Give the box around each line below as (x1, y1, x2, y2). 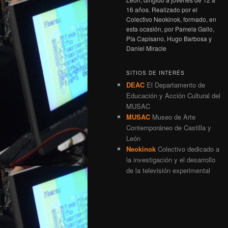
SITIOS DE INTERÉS (126, 69, 185, 76)
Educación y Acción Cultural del (126, 90, 220, 100)
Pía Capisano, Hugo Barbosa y (126, 34, 212, 43)
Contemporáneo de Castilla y (126, 122, 211, 132)
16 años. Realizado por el (126, 5, 197, 14)
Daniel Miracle (126, 43, 166, 52)
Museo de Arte (150, 111, 195, 122)
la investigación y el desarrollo (126, 154, 215, 164)
